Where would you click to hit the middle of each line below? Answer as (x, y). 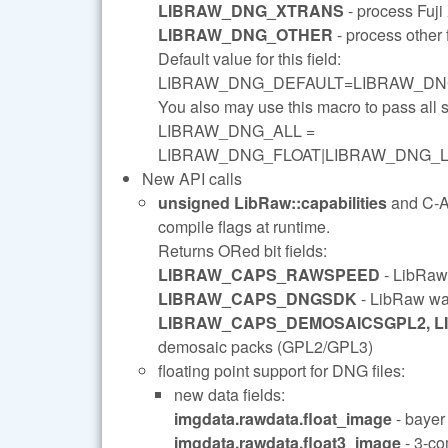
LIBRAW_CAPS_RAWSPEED (269, 274)
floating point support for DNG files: (281, 370)
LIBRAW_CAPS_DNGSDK (257, 298)
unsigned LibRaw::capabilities (272, 202)
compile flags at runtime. (244, 226)
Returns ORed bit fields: (242, 250)
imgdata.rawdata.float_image (283, 418)
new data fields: (229, 394)
